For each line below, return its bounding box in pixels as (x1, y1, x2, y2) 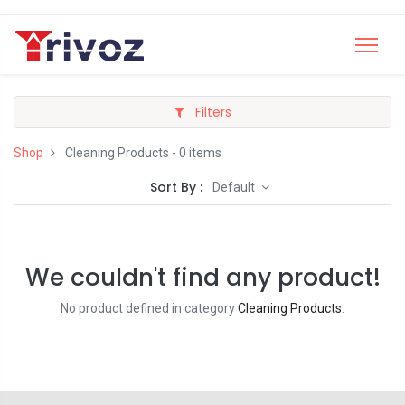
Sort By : (150, 178, 203, 196)
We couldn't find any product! (24, 260, 381, 294)
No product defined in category (61, 301, 238, 316)
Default (212, 180, 259, 194)
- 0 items (169, 146, 221, 160)
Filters (191, 103, 231, 121)
